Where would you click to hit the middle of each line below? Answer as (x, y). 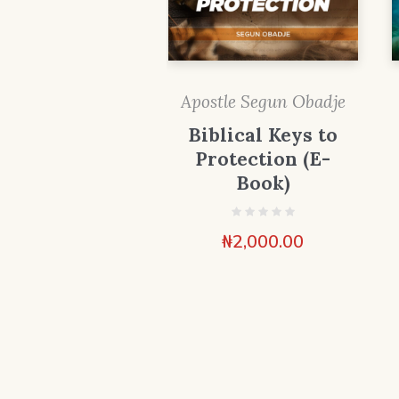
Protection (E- (263, 159)
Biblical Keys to (263, 135)
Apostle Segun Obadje (263, 102)
